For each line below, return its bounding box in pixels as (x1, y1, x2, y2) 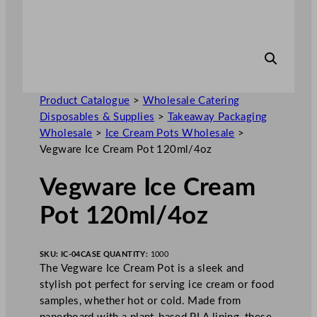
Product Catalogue (40, 95, 130, 106)
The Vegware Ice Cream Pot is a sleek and (40, 263, 244, 274)
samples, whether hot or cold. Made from (40, 295, 241, 306)
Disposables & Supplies (40, 111, 155, 122)
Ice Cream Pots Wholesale (105, 127, 235, 139)
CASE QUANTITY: (80, 250, 151, 258)
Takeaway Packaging (167, 111, 267, 122)
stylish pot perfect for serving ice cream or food (40, 279, 275, 290)
